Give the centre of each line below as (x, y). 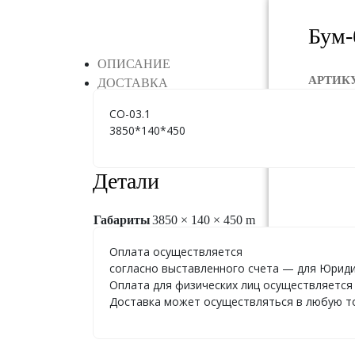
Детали (126, 181)
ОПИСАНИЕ (134, 64)
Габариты (122, 219)
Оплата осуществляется (176, 251)
